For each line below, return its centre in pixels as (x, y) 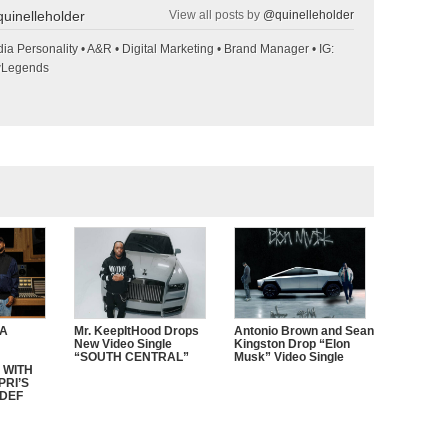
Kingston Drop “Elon (292, 344)
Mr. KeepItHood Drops (136, 331)
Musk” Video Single (289, 357)
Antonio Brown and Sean (304, 331)
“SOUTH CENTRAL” (131, 357)
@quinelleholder (308, 15)
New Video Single (123, 344)
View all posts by (216, 15)
